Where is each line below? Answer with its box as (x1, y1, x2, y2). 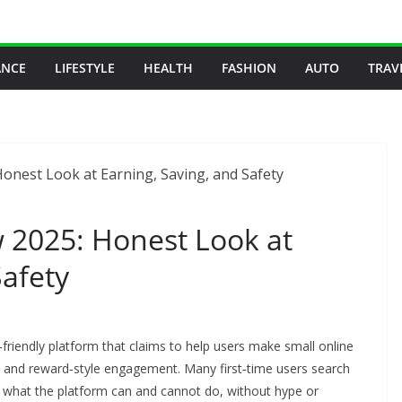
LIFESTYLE (55, 59, 115, 76)
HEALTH (144, 59, 193, 76)
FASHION (222, 59, 276, 76)
